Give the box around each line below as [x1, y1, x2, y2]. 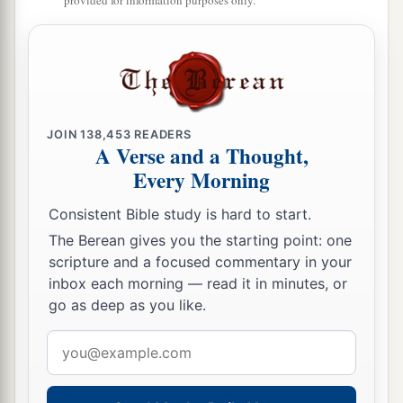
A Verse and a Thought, [94, 140, 309, 172]
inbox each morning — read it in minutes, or [49, 274, 347, 293]
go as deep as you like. [49, 296, 206, 315]
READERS [130, 127, 192, 141]
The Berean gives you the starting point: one [49, 231, 352, 250]
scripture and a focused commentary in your [49, 253, 352, 272]
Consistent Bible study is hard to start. [49, 204, 311, 223]
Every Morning [133, 165, 270, 196]
